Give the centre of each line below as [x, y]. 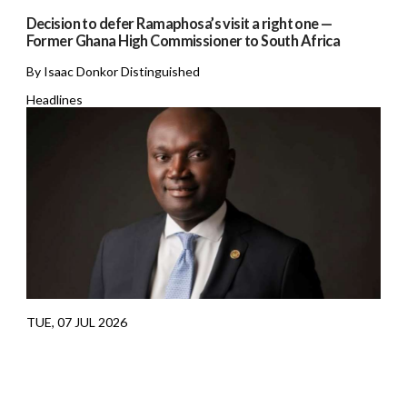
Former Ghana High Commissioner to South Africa [183, 41]
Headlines [54, 100]
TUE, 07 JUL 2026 [76, 323]
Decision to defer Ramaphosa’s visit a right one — [179, 24]
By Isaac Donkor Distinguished [113, 72]
